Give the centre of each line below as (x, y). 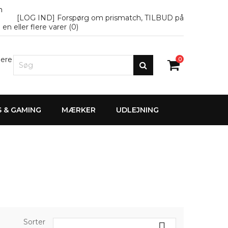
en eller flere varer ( (37, 27)
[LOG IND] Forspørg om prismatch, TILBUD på (100, 18)
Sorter (35, 222)
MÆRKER (79, 110)
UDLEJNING (137, 110)
